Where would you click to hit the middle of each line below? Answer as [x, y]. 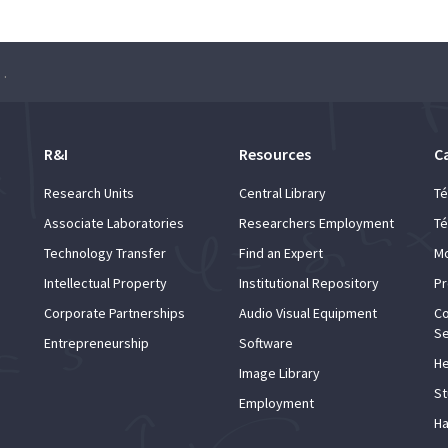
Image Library [279, 372]
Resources [275, 153]
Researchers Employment [316, 222]
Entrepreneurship [96, 342]
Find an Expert [281, 252]
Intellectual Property [105, 282]
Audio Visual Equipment [308, 312]
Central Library [282, 192]
